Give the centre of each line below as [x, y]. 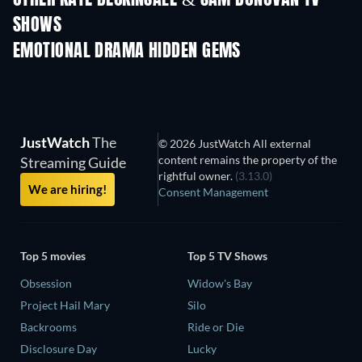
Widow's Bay [220, 284]
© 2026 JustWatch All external [235, 143]
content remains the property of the [248, 159]
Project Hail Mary [65, 305]
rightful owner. [197, 175]
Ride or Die [216, 327]
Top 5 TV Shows [227, 256]
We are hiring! [67, 189]
